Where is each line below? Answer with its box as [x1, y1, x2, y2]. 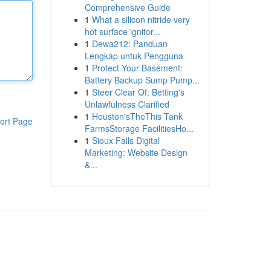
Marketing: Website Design [84, 146, 188, 158]
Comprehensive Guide [84, 1, 171, 13]
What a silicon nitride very [91, 13, 190, 25]
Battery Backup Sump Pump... [84, 74, 200, 86]
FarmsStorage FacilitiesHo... [84, 122, 194, 134]
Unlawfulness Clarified [84, 98, 169, 110]
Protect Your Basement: [91, 62, 183, 74]
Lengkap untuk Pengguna [84, 50, 183, 62]
